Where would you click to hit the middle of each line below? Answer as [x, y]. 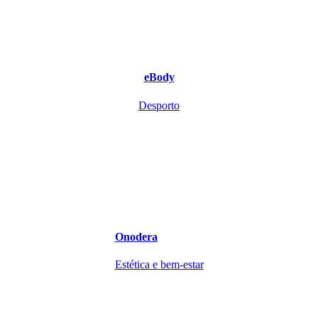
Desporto [159, 105]
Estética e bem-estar [159, 265]
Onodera [136, 236]
